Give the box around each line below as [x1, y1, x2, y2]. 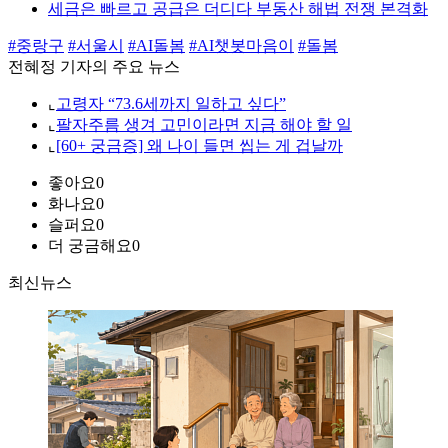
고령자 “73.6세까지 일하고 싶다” [56, 95, 286, 113]
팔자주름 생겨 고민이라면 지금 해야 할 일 [56, 116, 352, 134]
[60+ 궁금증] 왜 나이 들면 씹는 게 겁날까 [56, 137, 343, 155]
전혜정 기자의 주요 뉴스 [8, 58, 180, 76]
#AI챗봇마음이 [189, 37, 294, 55]
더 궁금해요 [48, 237, 132, 255]
